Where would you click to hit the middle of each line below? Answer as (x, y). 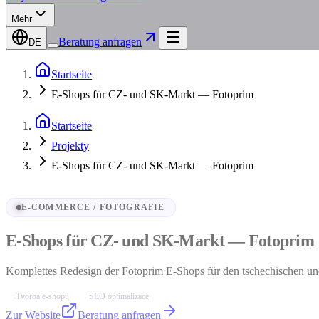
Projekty (70, 146)
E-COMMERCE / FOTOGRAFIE (93, 208)
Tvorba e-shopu (42, 296)
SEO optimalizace (119, 296)
